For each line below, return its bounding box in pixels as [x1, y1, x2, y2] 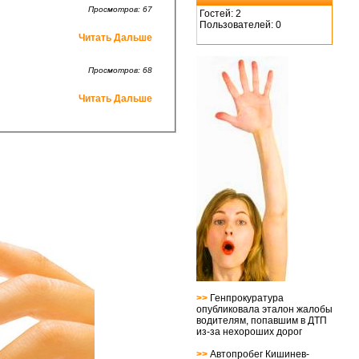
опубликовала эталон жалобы [196, 304, 333, 315]
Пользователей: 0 [200, 19, 281, 30]
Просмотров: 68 [88, 66, 152, 75]
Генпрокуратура [210, 292, 284, 304]
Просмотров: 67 [88, 5, 152, 14]
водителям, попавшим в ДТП [196, 315, 327, 326]
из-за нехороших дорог [196, 326, 302, 337]
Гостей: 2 [200, 8, 241, 19]
